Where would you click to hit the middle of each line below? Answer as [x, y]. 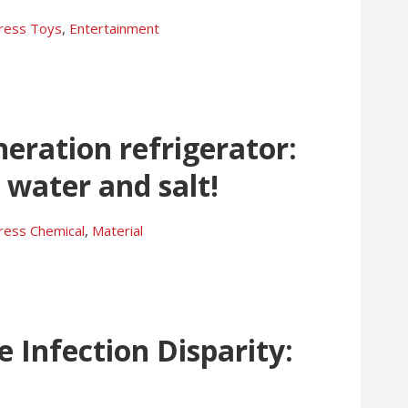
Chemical [57, 230]
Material [117, 230]
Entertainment [114, 28]
